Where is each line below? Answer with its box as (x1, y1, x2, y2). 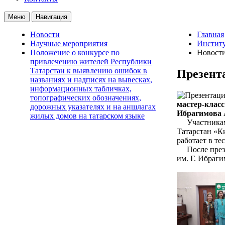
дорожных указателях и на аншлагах (30, 102, 156, 111)
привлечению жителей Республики (30, 57, 152, 66)
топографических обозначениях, (30, 93, 141, 102)
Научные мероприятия (30, 39, 107, 48)
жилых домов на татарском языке (30, 111, 145, 120)
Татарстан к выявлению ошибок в (30, 66, 147, 75)
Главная (197, 30, 224, 39)
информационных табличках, (30, 84, 132, 93)
